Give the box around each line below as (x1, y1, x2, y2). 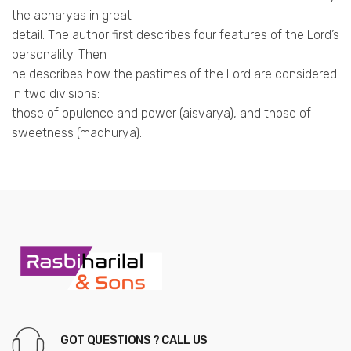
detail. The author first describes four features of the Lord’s (12, 27, 339, 43)
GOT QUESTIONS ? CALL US (60, 333, 208, 348)
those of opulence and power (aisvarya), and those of (12, 106, 311, 121)
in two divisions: (12, 86, 100, 102)
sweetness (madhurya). (12, 125, 142, 141)
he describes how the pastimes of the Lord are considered (12, 67, 337, 82)
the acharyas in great (12, 8, 132, 24)
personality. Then (12, 47, 107, 63)
